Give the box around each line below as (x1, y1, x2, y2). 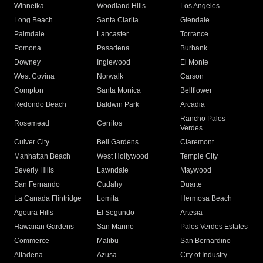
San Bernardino (180, 237, 231, 245)
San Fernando (14, 180, 60, 188)
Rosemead (14, 119, 49, 127)
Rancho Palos (180, 114, 225, 123)
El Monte (180, 58, 208, 66)
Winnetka (14, 2, 44, 10)
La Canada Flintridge (14, 194, 82, 203)
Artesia (180, 208, 203, 217)
